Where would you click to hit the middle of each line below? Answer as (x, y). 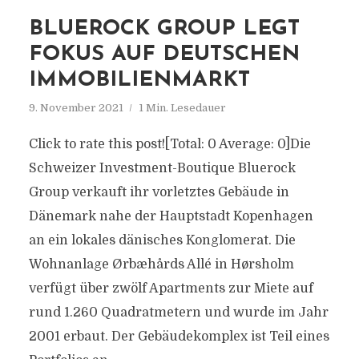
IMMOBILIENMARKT (139, 81)
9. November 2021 (76, 108)
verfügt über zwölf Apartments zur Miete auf (171, 288)
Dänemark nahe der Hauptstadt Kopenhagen (171, 216)
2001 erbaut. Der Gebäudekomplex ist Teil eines (179, 337)
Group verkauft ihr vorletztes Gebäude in (159, 192)
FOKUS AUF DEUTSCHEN (164, 55)
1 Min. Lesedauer (182, 108)
